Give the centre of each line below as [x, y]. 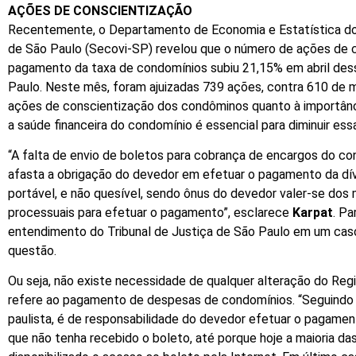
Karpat [311, 212]
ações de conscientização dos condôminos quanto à [154, 106]
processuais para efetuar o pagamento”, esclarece [149, 212]
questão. [32, 250]
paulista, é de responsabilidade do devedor [127, 319]
